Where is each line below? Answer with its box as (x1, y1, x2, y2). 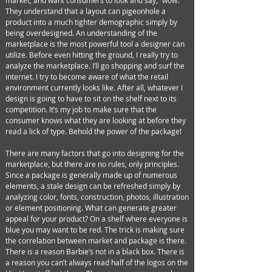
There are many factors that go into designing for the (5, 148, 184, 158)
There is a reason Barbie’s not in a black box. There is (5, 246, 185, 256)
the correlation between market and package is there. (5, 236, 186, 245)
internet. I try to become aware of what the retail (5, 72, 168, 81)
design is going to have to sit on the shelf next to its (5, 93, 177, 103)
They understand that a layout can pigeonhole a (5, 6, 166, 16)
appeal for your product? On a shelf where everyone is (5, 214, 188, 223)
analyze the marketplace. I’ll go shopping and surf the (5, 61, 185, 70)
